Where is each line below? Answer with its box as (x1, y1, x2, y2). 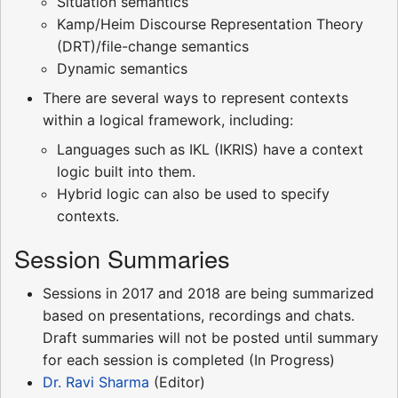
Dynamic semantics (57, 59, 187, 77)
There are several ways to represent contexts (43, 88, 348, 107)
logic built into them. (57, 162, 195, 180)
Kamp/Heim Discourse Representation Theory (57, 14, 363, 33)
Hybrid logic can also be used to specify (57, 184, 330, 203)
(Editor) (149, 372, 205, 391)
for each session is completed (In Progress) (43, 350, 335, 369)
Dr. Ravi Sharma (43, 372, 149, 391)
